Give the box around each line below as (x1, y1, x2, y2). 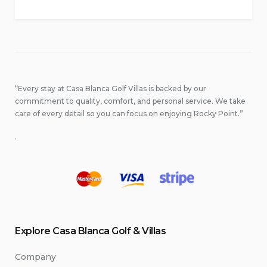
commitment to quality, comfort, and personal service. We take (15, 96, 246, 105)
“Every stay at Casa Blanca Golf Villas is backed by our (15, 83, 206, 93)
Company (15, 251, 56, 262)
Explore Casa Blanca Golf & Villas (15, 225, 166, 237)
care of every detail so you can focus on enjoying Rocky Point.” (15, 108, 243, 118)
